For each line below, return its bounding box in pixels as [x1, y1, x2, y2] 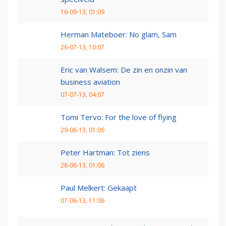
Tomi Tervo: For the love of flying [61, 112, 177, 123]
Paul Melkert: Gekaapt [61, 183, 137, 193]
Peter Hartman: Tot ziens [61, 147, 150, 158]
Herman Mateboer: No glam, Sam [61, 29, 177, 40]
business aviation [61, 77, 120, 87]
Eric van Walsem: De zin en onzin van [61, 65, 187, 75]
